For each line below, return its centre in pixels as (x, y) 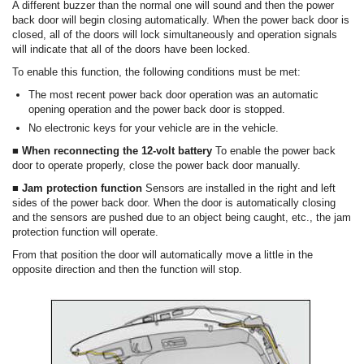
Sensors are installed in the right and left (240, 188)
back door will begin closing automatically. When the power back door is (181, 20)
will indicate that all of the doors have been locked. (131, 50)
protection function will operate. (85, 232)
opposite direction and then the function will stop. (127, 270)
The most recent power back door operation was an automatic (173, 95)
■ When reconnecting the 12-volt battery (114, 151)
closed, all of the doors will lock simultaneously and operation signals (175, 35)
